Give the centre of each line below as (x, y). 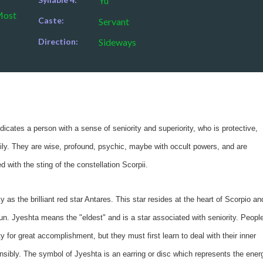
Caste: (51, 21)
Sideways (117, 42)
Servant (114, 22)
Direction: (58, 42)
